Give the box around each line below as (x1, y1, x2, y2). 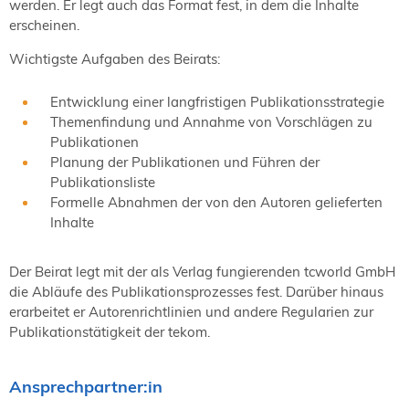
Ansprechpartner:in (9, 375, 163, 397)
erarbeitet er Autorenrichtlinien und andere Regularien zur (9, 303, 373, 321)
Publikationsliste (50, 173, 155, 191)
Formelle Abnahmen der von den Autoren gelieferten (50, 193, 383, 211)
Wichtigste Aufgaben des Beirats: (9, 49, 220, 68)
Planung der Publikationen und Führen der (50, 152, 320, 171)
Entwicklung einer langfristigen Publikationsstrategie (50, 92, 384, 110)
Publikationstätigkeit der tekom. (9, 323, 210, 341)
